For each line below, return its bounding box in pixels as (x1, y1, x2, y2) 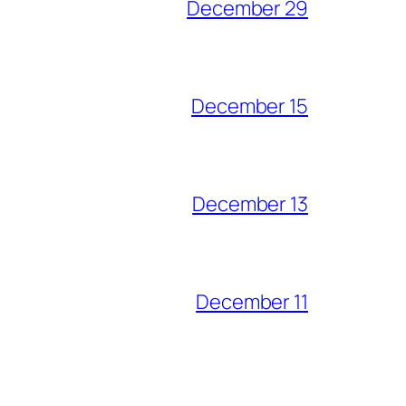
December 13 (192, 189, 308, 217)
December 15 (191, 92, 308, 120)
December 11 (196, 287, 308, 315)
